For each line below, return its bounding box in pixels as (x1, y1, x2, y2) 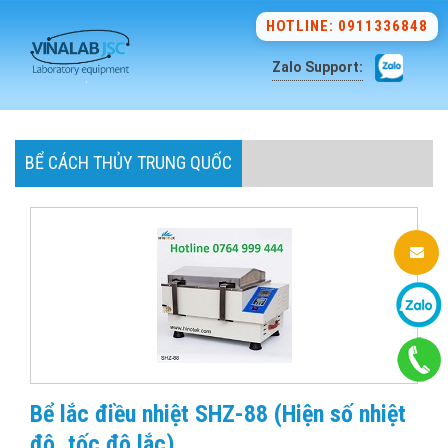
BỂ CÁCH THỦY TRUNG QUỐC (25, 152, 232, 173)
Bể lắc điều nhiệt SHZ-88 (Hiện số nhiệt (30, 400, 406, 428)
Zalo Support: (272, 59, 363, 75)
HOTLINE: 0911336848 (266, 17, 428, 35)
